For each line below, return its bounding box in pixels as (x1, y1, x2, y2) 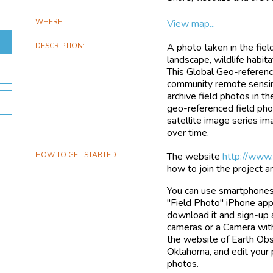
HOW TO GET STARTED (35, 149, 117, 160)
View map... (167, 16, 216, 30)
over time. (167, 126, 210, 140)
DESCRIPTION (35, 40, 83, 51)
